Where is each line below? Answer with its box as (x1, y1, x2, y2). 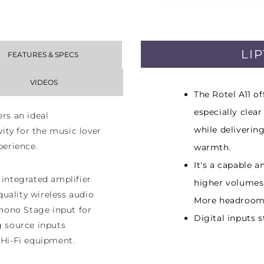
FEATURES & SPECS (7, 50, 78, 60)
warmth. (194, 142, 232, 153)
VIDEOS (30, 78, 58, 87)
